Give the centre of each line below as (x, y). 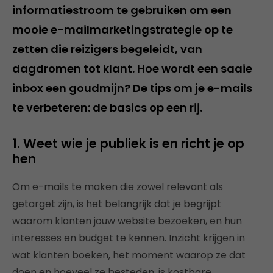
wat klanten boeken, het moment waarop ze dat (129, 255)
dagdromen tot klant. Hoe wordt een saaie (132, 69)
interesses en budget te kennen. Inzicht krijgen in (129, 238)
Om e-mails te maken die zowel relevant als (118, 187)
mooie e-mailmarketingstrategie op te (122, 30)
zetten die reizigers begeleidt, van (107, 49)
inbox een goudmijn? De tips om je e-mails (132, 88)
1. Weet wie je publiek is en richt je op (128, 144)
